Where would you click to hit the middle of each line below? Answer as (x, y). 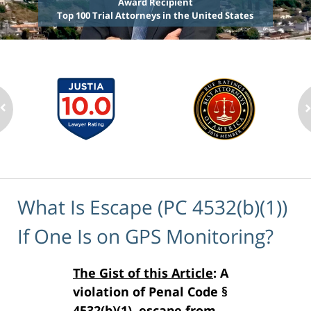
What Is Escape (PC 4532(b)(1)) (152, 207)
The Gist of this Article (143, 272)
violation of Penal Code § (150, 291)
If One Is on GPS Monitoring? (145, 236)
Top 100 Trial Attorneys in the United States (155, 16)
